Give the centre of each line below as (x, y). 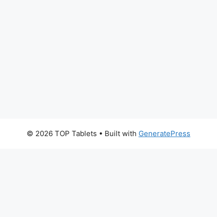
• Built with (118, 133)
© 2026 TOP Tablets (62, 133)
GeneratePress (164, 133)
